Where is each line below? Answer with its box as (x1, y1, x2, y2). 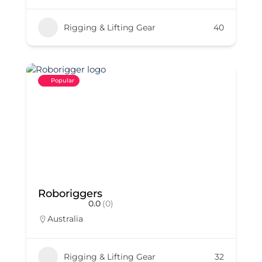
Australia (47, 213, 83, 224)
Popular (51, 77, 74, 84)
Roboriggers (38, 187, 102, 200)
